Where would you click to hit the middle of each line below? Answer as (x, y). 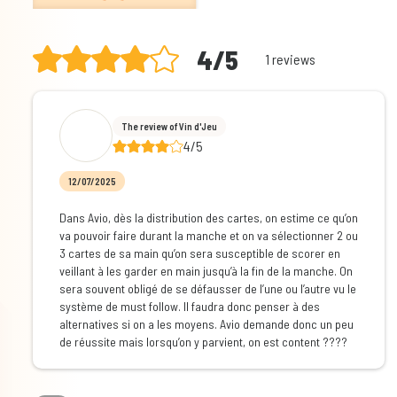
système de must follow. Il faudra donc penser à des (189, 307)
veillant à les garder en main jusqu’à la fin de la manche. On (206, 271)
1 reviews (290, 58)
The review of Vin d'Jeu (169, 126)
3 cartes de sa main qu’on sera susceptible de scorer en (199, 253)
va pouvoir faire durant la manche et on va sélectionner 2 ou (208, 236)
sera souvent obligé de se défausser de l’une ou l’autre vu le (207, 289)
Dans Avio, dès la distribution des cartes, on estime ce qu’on (208, 218)
